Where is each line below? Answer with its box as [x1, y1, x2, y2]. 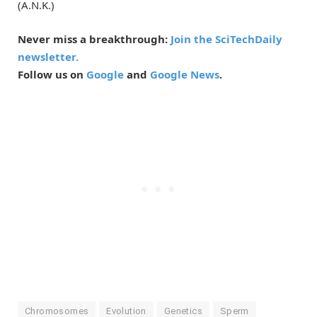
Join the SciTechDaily [171, 32, 282, 47]
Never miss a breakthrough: [18, 32, 171, 47]
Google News [150, 67, 219, 82]
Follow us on [18, 67, 86, 82]
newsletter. [18, 50, 79, 64]
